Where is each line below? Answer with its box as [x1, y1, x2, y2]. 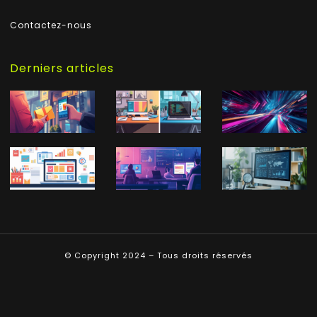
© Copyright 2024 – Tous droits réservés [64, 249, 253, 261]
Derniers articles [10, 59, 114, 76]
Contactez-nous [10, 18, 92, 31]
